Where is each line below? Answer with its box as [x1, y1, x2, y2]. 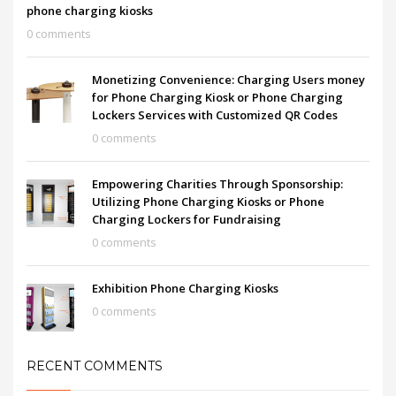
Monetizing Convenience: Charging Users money [92, 72, 365, 88]
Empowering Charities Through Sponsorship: [92, 176, 343, 192]
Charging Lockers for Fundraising [92, 211, 281, 227]
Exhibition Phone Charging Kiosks [92, 280, 278, 296]
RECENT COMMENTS [27, 358, 163, 374]
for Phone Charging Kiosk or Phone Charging [92, 89, 343, 105]
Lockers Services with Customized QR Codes [92, 107, 338, 123]
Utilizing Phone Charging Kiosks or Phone [92, 194, 324, 209]
